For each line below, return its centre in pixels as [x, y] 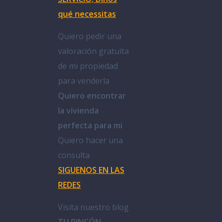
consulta [74, 155]
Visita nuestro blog [93, 207]
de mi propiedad [88, 66]
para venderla [84, 81]
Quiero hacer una [90, 140]
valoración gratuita [93, 51]
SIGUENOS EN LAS [91, 170]
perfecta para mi [90, 125]
